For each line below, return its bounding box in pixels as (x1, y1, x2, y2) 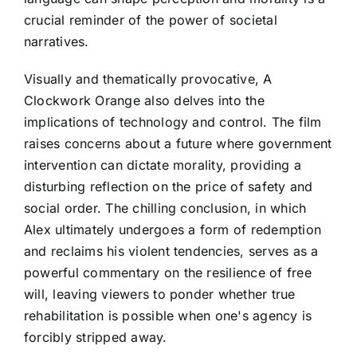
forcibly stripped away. (24, 328, 167, 345)
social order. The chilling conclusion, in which (24, 199, 307, 216)
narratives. (24, 33, 89, 49)
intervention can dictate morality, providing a (24, 156, 302, 173)
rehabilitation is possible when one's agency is (24, 307, 312, 324)
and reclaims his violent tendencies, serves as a (24, 242, 319, 259)
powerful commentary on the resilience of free (24, 264, 312, 280)
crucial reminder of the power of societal (24, 11, 277, 28)
